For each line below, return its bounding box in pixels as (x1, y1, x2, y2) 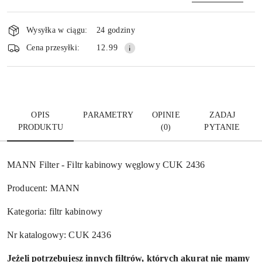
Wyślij (116, 43, 146, 53)
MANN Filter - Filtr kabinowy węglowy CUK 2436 (7, 159, 205, 170)
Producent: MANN (7, 182, 80, 193)
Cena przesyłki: (26, 43, 80, 53)
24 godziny (96, 26, 135, 35)
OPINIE (151, 110, 180, 119)
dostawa (6, 42, 56, 62)
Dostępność (6, 9, 76, 29)
